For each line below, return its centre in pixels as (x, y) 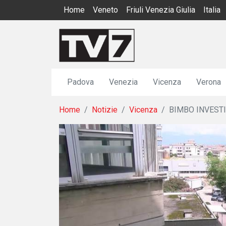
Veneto (105, 10)
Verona (209, 82)
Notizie (105, 109)
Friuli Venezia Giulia (161, 10)
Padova (80, 82)
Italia (212, 10)
